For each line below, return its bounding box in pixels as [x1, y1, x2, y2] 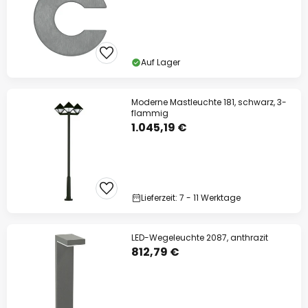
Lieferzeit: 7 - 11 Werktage [141, 192, 241, 203]
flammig [131, 107, 168, 119]
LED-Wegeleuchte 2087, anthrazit [131, 232, 268, 243]
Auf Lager [141, 56, 180, 68]
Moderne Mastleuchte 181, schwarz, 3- [131, 96, 287, 108]
